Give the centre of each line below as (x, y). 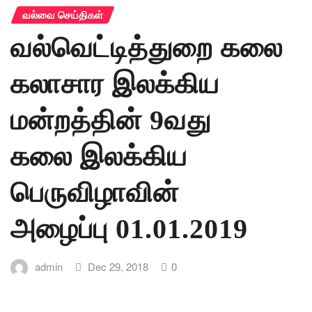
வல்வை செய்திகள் (63, 14)
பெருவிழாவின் (95, 193)
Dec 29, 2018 (118, 267)
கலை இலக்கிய (99, 157)
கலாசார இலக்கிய (115, 84)
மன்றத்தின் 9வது (111, 120)
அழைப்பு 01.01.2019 (129, 229)
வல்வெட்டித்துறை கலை (147, 48)
